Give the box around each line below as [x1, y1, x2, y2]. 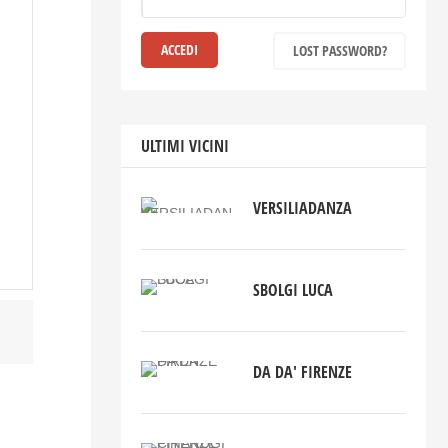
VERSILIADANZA [253, 197, 353, 220]
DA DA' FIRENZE [253, 361, 353, 384]
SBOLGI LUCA [253, 279, 334, 302]
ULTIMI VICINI [140, 135, 229, 158]
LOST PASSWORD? [292, 41, 387, 61]
